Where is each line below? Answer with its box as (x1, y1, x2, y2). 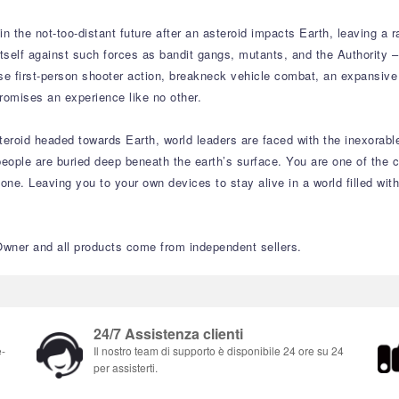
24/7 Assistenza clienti (94, 323, 243, 344)
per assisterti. (94, 360, 158, 375)
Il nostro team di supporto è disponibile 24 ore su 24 (94, 343, 344, 358)
